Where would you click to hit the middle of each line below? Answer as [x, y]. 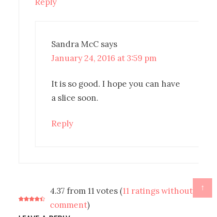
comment [69, 205]
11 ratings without [158, 191]
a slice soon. [75, 98]
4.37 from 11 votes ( [86, 191]
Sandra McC [75, 44]
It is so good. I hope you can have [116, 84]
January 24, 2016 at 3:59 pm [104, 58]
